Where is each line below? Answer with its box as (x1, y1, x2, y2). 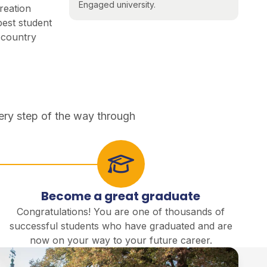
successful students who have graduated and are (9, 220, 232, 232)
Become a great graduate (41, 188, 201, 205)
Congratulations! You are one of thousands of (17, 206, 225, 218)
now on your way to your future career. (29, 234, 212, 247)
